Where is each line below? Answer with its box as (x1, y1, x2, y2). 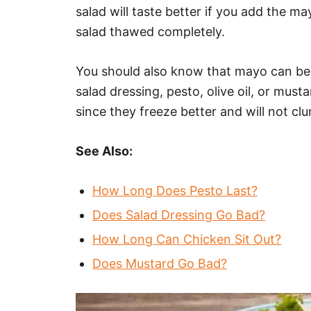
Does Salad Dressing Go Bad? (92, 208, 265, 223)
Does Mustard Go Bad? (92, 256, 227, 271)
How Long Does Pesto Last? (92, 183, 258, 199)
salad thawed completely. (76, 24, 225, 40)
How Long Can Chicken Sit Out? (92, 232, 281, 247)
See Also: (76, 144, 133, 159)
